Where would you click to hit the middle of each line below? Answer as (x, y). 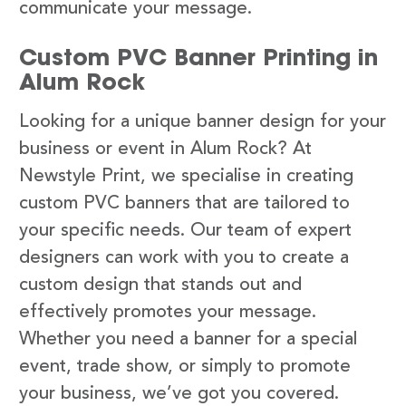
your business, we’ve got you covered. (179, 394)
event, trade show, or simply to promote (185, 367)
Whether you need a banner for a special (188, 339)
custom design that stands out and (160, 285)
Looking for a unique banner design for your (203, 122)
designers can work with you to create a (184, 258)
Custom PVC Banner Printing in (198, 57)
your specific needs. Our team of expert (185, 231)
